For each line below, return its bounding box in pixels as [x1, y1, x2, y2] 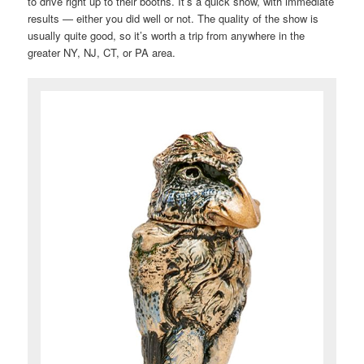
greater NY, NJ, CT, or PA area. [28, 44, 176, 60]
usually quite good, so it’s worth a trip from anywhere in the [28, 27, 305, 43]
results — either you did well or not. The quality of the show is [28, 10, 319, 26]
